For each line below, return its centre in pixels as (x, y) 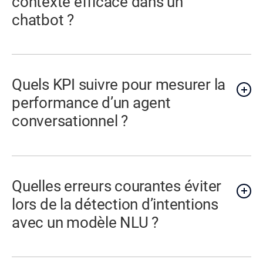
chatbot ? (43, 20)
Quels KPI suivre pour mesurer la (119, 85)
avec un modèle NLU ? (85, 222)
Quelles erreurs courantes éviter (117, 186)
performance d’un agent (91, 103)
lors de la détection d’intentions (115, 204)
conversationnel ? (70, 121)
